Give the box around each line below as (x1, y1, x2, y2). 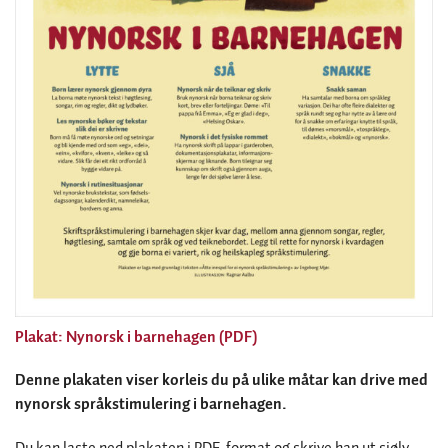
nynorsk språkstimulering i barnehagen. (15, 392, 287, 418)
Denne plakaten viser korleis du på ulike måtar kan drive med (15, 368, 428, 394)
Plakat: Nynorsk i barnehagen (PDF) (15, 325, 257, 351)
